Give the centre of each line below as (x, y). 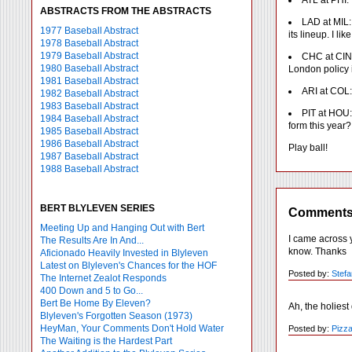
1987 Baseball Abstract (89, 156)
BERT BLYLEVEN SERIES (97, 208)
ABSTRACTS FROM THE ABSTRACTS (126, 11)
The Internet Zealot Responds (103, 278)
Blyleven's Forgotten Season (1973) (116, 316)
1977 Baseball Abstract (89, 31)
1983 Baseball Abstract (89, 106)
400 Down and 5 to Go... (92, 291)
